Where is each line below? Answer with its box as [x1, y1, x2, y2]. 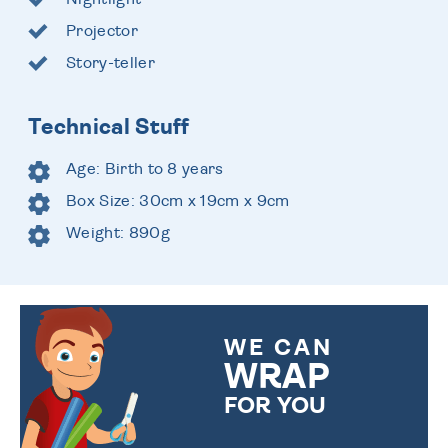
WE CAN [224, 336, 333, 360]
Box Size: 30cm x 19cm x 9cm [66, 192, 290, 209]
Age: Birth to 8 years [66, 160, 224, 177]
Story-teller [66, 54, 155, 71]
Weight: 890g [66, 224, 170, 241]
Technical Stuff [28, 115, 190, 138]
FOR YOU [224, 394, 327, 418]
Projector [66, 22, 138, 39]
